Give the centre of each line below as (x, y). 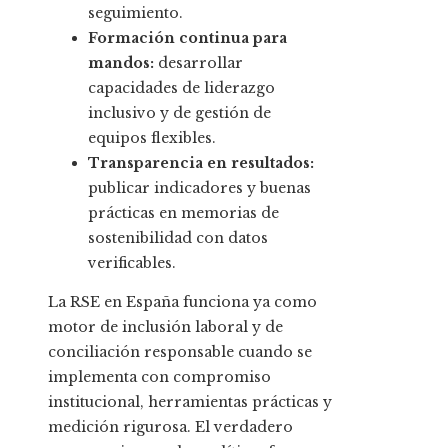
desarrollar (198, 63)
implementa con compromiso (159, 377)
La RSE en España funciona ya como (182, 302)
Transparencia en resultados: (201, 163)
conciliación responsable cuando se (180, 352)
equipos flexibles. (152, 138)
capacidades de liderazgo (181, 88)
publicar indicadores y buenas (199, 188)
